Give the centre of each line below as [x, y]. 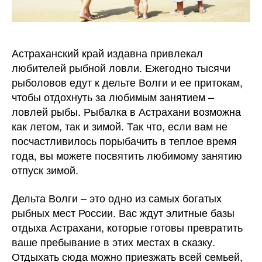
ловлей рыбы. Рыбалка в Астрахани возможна [126, 111]
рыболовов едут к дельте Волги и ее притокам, [127, 82]
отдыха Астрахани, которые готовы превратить [127, 227]
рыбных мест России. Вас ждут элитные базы [123, 212]
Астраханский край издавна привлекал [107, 53]
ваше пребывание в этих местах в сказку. [113, 241]
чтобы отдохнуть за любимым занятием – [113, 97]
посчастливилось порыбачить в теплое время [124, 141]
